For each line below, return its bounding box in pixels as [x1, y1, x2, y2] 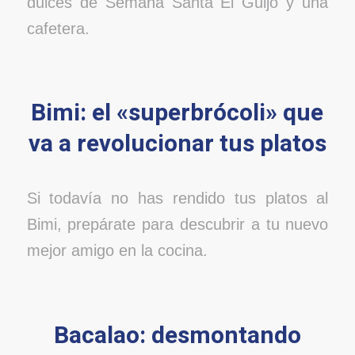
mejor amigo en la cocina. [26, 242, 208, 260]
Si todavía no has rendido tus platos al [26, 189, 329, 208]
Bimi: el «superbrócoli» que [31, 96, 324, 132]
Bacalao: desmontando [53, 318, 301, 353]
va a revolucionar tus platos [28, 127, 326, 162]
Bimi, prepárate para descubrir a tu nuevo [26, 216, 329, 234]
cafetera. [26, 19, 90, 37]
